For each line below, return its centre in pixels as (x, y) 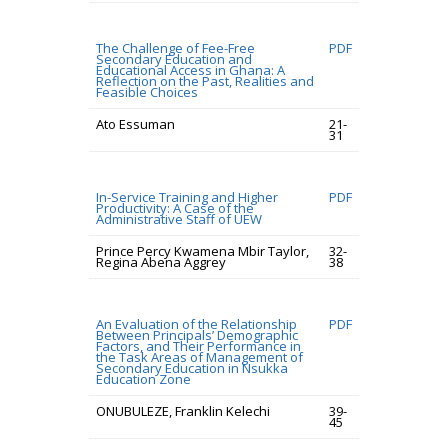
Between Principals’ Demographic (197, 335)
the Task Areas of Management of (199, 357)
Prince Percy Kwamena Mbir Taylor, (202, 251)
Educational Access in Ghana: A (190, 70)
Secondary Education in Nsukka (192, 368)
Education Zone (143, 379)
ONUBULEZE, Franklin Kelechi (183, 411)
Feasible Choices (147, 92)
